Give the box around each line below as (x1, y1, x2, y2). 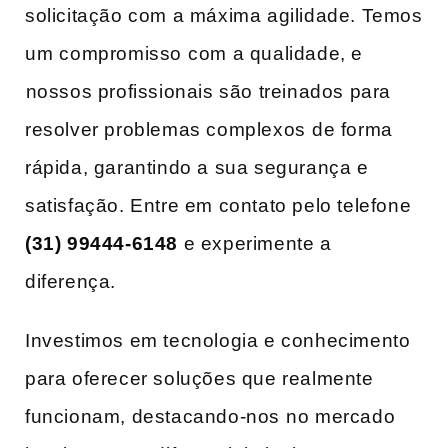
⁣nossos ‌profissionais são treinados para (25, 81, 392, 103)
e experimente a (178, 233, 332, 255)
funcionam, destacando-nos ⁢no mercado (25, 406, 396, 428)
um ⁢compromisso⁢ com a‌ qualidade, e (25, 43, 364, 65)
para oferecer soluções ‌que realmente (25, 368, 374, 390)
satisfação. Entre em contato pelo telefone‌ (25, 195, 412, 217)
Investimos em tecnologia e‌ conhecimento (25, 330, 411, 352)
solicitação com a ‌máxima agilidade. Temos (25, 5, 423, 27)
